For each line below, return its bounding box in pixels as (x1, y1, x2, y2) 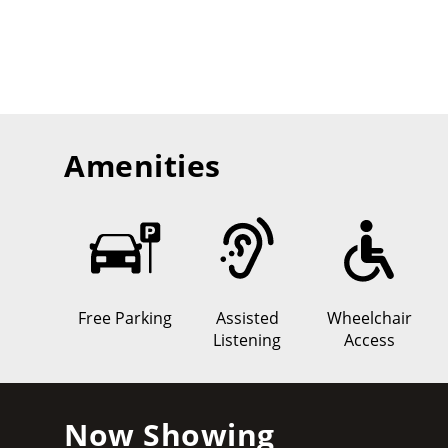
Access (343, 329, 395, 352)
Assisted (215, 307, 279, 330)
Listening (213, 329, 281, 352)
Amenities (64, 145, 221, 187)
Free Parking (78, 307, 172, 330)
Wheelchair (326, 307, 412, 330)
